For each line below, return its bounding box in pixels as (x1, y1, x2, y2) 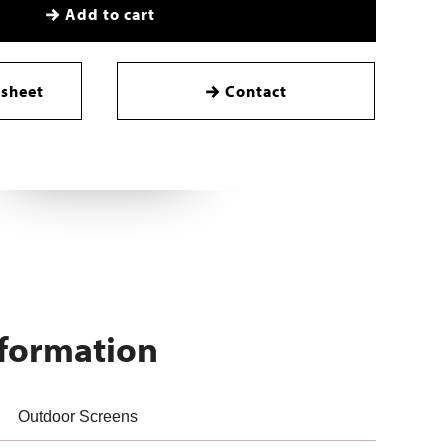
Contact (224, 81, 287, 101)
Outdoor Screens (18, 408, 138, 425)
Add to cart (64, 4, 155, 24)
